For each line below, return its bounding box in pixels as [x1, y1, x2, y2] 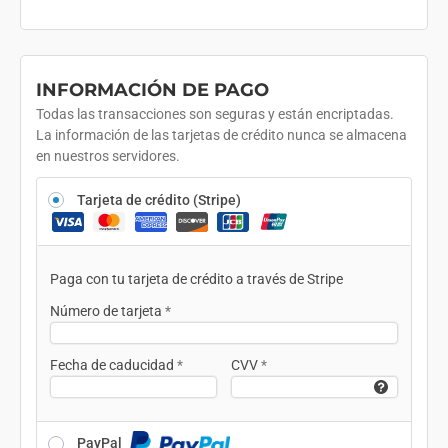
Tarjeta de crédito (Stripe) [77, 191, 241, 208]
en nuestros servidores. [36, 148, 180, 164]
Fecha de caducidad [49, 356, 177, 373]
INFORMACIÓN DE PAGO [36, 79, 269, 101]
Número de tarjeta [49, 303, 165, 320]
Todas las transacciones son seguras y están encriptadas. [36, 106, 394, 122]
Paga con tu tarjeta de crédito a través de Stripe [49, 271, 343, 288]
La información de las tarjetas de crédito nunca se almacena [36, 127, 407, 143]
